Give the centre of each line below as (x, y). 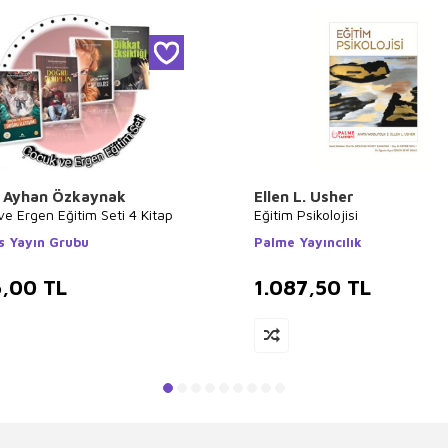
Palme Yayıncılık (308, 242)
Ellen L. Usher (304, 196)
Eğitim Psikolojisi (306, 214)
